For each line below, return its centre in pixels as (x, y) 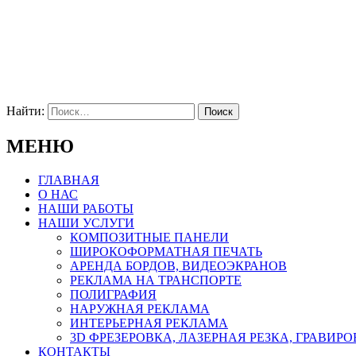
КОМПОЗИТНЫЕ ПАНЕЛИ (149, 237)
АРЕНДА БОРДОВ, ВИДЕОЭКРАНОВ (178, 265)
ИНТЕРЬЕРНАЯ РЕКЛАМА (149, 323)
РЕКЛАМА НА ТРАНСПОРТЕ (156, 280)
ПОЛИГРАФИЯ (113, 294)
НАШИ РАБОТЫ (86, 208)
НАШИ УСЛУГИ (86, 222)
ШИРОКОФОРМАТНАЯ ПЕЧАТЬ (166, 251)
